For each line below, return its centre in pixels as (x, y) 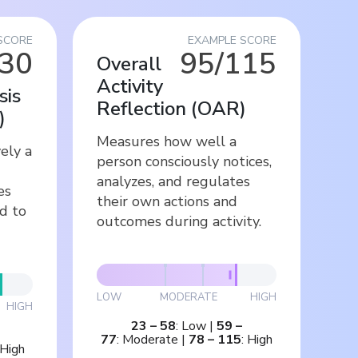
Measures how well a (167, 141)
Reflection (141, 108)
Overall (129, 64)
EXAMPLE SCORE (232, 40)
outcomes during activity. (179, 221)
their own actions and (167, 201)
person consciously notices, (184, 161)
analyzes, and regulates (173, 181)
